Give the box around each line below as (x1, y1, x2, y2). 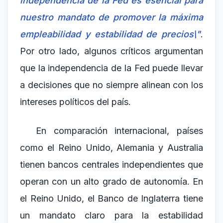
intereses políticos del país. (20, 97, 131, 107)
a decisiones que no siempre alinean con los (20, 80, 203, 90)
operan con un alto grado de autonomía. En (20, 176, 203, 187)
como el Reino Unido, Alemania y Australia (20, 142, 203, 153)
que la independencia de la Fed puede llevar (20, 63, 203, 73)
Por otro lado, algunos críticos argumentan (20, 46, 203, 56)
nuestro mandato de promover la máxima (20, 12, 203, 22)
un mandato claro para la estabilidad (20, 210, 203, 221)
